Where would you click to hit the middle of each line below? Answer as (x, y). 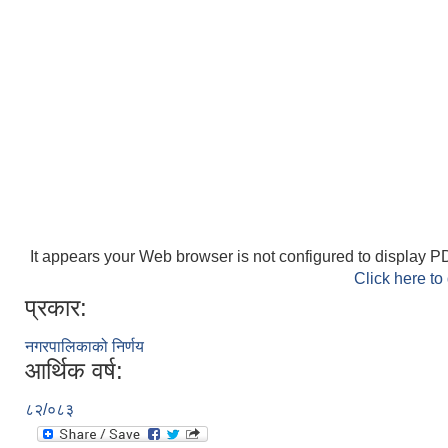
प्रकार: (56, 307)
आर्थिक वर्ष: (74, 370)
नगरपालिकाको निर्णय (84, 346)
